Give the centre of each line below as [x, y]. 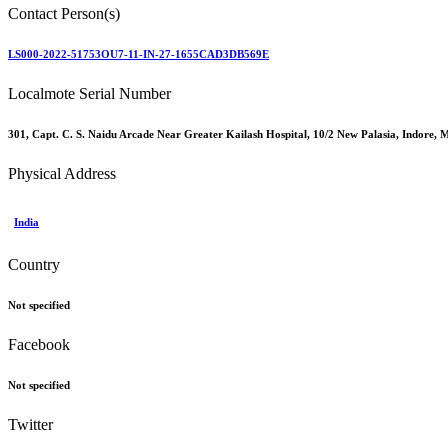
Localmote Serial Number [89, 93]
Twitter [30, 424]
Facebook [39, 344]
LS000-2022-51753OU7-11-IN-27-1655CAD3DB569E [138, 53]
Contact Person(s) [64, 13]
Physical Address [62, 173]
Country [34, 264]
